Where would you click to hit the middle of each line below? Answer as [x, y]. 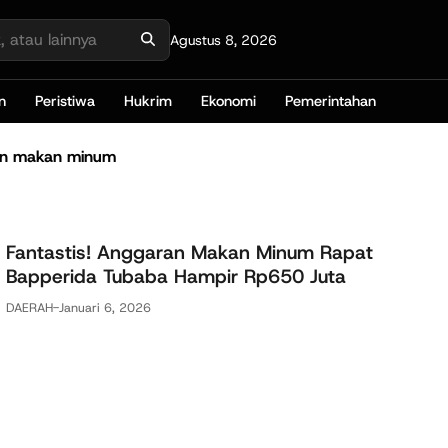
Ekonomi [229, 101]
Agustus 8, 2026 [223, 39]
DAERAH [29, 307]
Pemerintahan [331, 101]
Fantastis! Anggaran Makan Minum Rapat [189, 252]
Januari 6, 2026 [105, 307]
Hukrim [148, 101]
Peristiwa [65, 101]
